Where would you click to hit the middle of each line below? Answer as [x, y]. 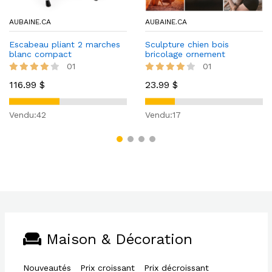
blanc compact [40, 54]
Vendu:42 [28, 114]
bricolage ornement [185, 54]
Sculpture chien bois [187, 44]
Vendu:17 [163, 114]
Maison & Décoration [117, 239]
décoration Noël [178, 64]
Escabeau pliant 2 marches [65, 44]
